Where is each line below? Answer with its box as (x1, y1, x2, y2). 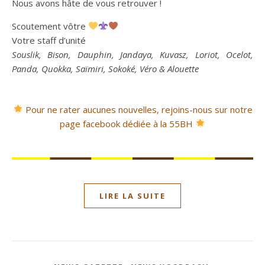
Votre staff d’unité (12, 34, 86, 46)
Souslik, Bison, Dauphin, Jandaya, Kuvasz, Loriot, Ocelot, (12, 48, 253, 60)
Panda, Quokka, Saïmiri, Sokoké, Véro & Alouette (12, 62, 199, 75)
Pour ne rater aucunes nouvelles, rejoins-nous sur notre (25, 103, 253, 115)
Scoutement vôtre (12, 20, 88, 32)
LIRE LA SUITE (99, 190, 166, 201)
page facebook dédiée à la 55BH (59, 117, 193, 130)
